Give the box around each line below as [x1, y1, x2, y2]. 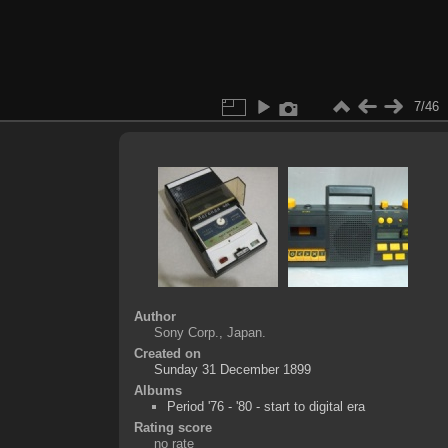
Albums [133, 382, 182, 398]
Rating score [133, 419, 212, 435]
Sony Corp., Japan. [153, 324, 266, 340]
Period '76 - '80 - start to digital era [166, 398, 365, 414]
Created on [133, 345, 201, 361]
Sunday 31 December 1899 [153, 361, 311, 377]
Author [133, 308, 176, 324]
